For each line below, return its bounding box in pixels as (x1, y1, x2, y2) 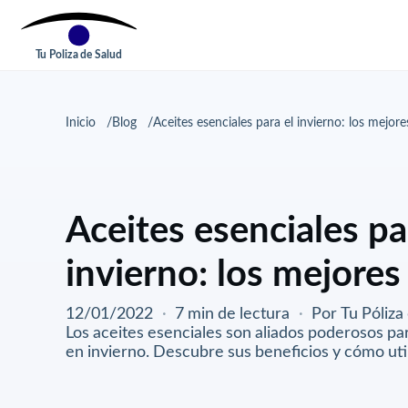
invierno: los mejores (66, 254, 401, 291)
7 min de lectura (175, 304, 291, 321)
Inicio (66, 116, 96, 129)
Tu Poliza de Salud (35, 49, 122, 61)
